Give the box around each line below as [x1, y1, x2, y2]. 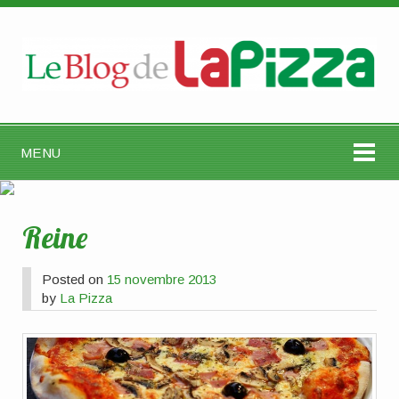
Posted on [42, 271, 108, 287]
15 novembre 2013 [107, 271, 217, 287]
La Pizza [60, 289, 113, 305]
